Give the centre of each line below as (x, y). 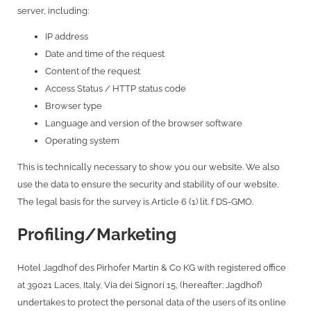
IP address (67, 37)
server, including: (53, 10)
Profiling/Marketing (97, 235)
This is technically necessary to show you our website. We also (149, 167)
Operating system (82, 141)
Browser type (74, 106)
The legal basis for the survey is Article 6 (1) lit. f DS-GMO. (135, 201)
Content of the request (93, 72)
